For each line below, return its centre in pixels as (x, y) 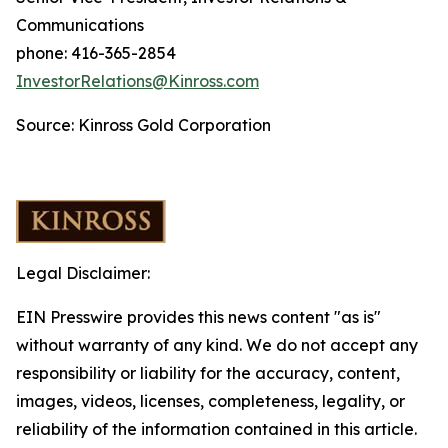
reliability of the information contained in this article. (216, 429)
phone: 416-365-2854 (96, 53)
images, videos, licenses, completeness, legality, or (210, 401)
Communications (80, 25)
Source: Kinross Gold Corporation (143, 125)
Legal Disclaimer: (83, 273)
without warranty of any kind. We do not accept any (217, 345)
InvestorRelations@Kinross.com (137, 81)
